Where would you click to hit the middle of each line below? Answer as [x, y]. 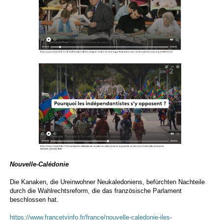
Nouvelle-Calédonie [39, 164]
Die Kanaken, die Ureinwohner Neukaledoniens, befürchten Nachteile [107, 182]
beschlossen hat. [34, 200]
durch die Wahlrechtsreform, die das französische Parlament [96, 191]
